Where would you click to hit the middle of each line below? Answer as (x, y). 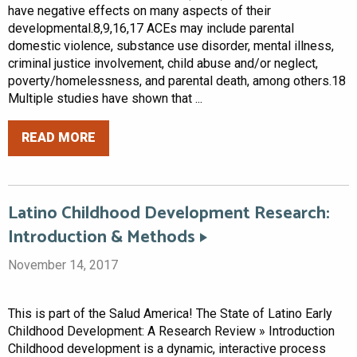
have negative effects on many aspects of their (139, 10)
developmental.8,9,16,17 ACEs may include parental (151, 28)
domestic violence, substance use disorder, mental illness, (171, 45)
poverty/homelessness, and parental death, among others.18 (177, 80)
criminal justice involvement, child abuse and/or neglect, (163, 63)
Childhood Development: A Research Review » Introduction (171, 331)
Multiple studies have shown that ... (105, 98)
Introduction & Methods (102, 237)
